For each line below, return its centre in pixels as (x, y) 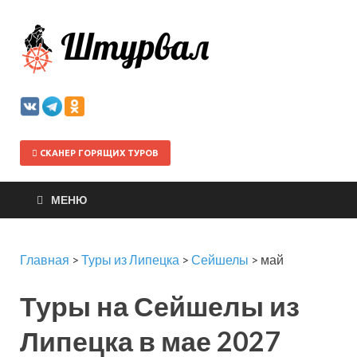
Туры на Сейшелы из (160, 306)
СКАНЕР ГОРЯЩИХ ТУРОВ (98, 153)
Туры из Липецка (130, 259)
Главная (45, 259)
